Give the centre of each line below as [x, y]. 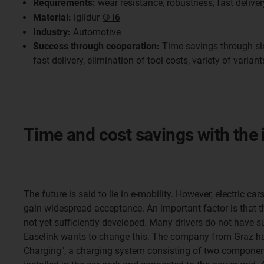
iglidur [87, 17]
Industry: [52, 32]
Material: [52, 17]
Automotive [96, 32]
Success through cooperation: [96, 46]
